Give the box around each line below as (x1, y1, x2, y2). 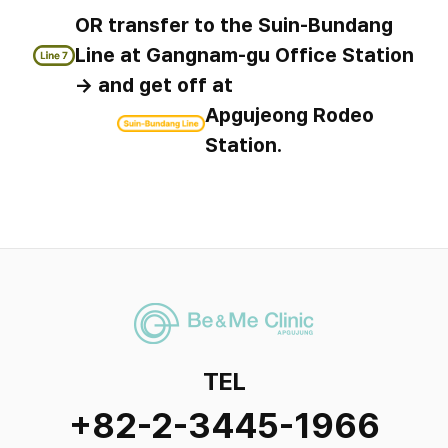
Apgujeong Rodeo (205, 103, 375, 128)
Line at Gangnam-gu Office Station (75, 43, 415, 68)
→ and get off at (75, 73, 234, 98)
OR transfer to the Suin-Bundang (75, 13, 394, 38)
